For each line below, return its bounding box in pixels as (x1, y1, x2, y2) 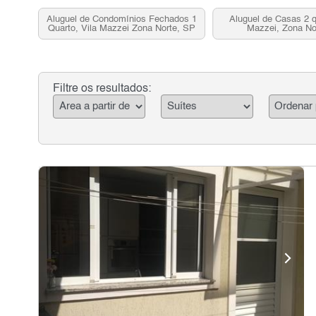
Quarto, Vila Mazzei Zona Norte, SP (47, 23, 195, 33)
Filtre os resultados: (52, 83, 151, 95)
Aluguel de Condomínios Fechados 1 (46, 14, 197, 24)
